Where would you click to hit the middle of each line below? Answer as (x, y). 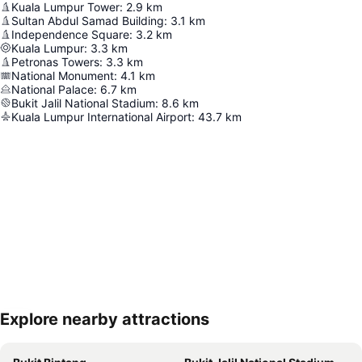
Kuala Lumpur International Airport (101, 116)
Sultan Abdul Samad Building (88, 20)
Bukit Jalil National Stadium (83, 103)
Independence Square (70, 34)
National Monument (63, 75)
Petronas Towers (55, 61)
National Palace (53, 89)
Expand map (59, 330)
